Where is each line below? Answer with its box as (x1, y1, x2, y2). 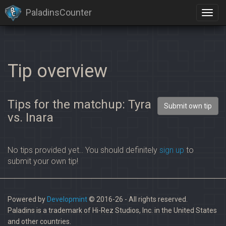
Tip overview (8, 61, 107, 82)
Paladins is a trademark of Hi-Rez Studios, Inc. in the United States (8, 206, 217, 214)
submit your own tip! (8, 156, 78, 166)
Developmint (47, 195, 87, 203)
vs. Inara (8, 110, 53, 125)
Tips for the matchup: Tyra (8, 97, 151, 111)
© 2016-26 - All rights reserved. (87, 195, 188, 203)
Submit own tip (164, 102, 212, 110)
